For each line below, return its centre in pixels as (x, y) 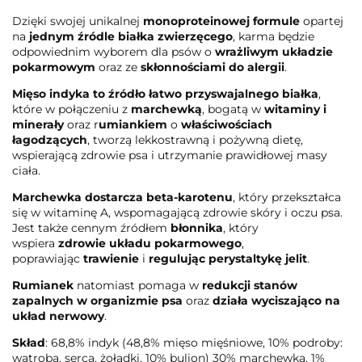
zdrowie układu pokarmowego (150, 243)
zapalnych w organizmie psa (97, 300)
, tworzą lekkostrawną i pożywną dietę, (195, 139)
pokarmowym (54, 67)
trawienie (111, 258)
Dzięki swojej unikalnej (78, 21)
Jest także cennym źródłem (91, 227)
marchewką (166, 109)
